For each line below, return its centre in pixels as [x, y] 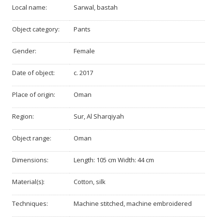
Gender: [24, 51]
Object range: [32, 138]
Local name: [30, 8]
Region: [23, 116]
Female [84, 51]
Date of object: [33, 73]
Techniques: [30, 204]
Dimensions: [30, 160]
